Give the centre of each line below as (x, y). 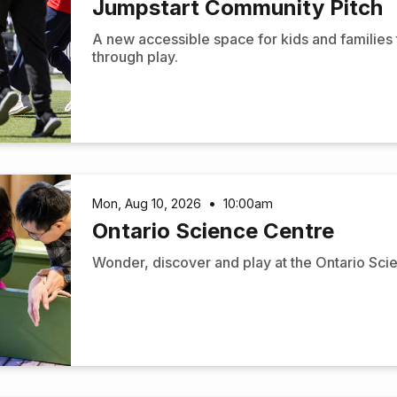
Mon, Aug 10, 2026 (147, 204)
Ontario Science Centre (214, 230)
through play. (136, 57)
